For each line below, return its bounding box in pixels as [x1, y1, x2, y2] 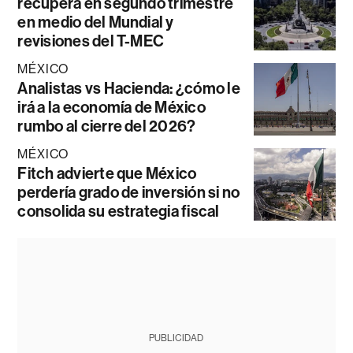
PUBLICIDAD [149, 333, 204, 344]
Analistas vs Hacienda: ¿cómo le [17, 79, 240, 98]
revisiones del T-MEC [17, 32, 165, 51]
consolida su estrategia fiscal [17, 202, 220, 221]
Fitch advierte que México [17, 164, 197, 184]
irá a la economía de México [17, 98, 206, 117]
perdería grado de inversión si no [17, 183, 240, 203]
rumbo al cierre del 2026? [17, 117, 196, 136]
